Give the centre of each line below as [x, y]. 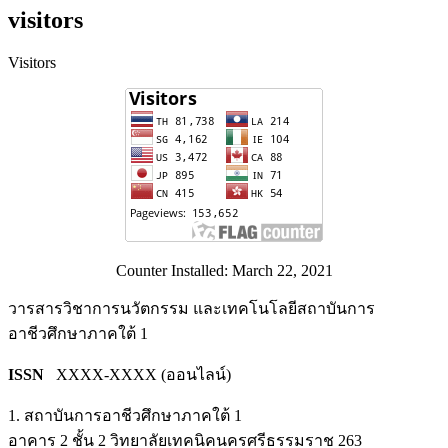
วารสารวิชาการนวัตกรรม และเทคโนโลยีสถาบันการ [191, 309]
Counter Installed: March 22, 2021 [224, 271]
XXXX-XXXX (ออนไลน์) [137, 375]
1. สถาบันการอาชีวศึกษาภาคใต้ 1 [125, 416]
